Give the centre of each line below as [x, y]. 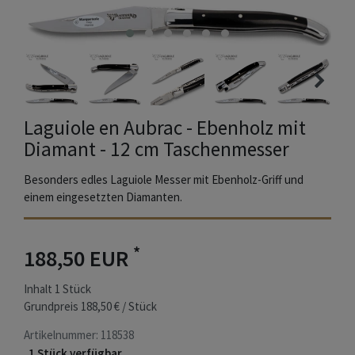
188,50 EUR [78, 259]
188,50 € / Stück [119, 307]
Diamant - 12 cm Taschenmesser [157, 149]
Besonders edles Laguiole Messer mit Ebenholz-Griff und [164, 180]
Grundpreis [52, 307]
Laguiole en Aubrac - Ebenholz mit [165, 128]
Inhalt [39, 289]
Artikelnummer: [62, 335]
